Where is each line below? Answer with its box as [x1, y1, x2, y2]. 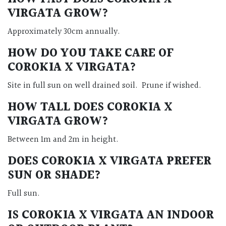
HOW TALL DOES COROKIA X [8, 97, 173, 117]
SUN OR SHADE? [8, 165, 101, 185]
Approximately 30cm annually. [8, 25, 120, 38]
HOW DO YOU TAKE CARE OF [8, 43, 174, 63]
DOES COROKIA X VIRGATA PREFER [8, 151, 211, 171]
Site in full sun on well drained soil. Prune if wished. [8, 79, 201, 92]
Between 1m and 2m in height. [8, 133, 119, 146]
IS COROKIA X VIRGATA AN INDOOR [8, 205, 214, 225]
